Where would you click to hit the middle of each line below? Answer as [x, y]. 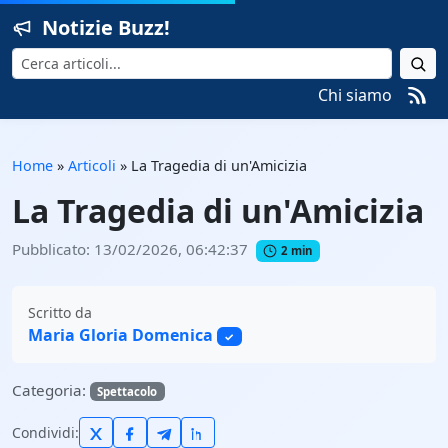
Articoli [92, 165]
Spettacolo [127, 391]
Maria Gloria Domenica [120, 334]
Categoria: [51, 389]
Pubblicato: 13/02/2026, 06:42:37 [130, 249]
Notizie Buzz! [106, 27]
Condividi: [45, 432]
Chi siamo [355, 95]
